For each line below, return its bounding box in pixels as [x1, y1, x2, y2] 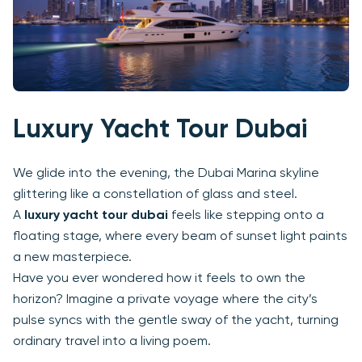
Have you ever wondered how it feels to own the [13, 272, 305, 286]
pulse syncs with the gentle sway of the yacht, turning [13, 314, 339, 328]
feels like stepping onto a [168, 209, 324, 223]
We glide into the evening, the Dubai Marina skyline [13, 167, 319, 181]
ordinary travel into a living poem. [13, 335, 211, 349]
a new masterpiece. [13, 251, 132, 265]
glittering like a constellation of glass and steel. [13, 188, 297, 202]
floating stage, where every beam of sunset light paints [13, 230, 347, 244]
